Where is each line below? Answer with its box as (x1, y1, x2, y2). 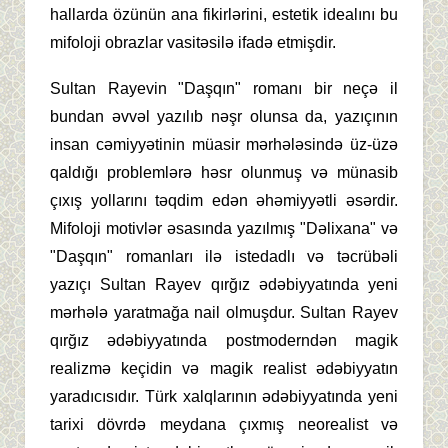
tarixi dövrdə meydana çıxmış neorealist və (50, 416, 398, 434)
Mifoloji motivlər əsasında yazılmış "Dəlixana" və (50, 220, 398, 238)
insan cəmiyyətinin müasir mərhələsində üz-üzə (50, 136, 398, 154)
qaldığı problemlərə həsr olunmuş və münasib (50, 164, 398, 182)
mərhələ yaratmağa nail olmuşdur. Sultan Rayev (50, 304, 398, 322)
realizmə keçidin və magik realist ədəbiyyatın (50, 360, 398, 378)
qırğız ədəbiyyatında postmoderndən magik (50, 332, 398, 350)
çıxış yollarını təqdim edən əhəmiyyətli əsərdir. (50, 192, 398, 210)
